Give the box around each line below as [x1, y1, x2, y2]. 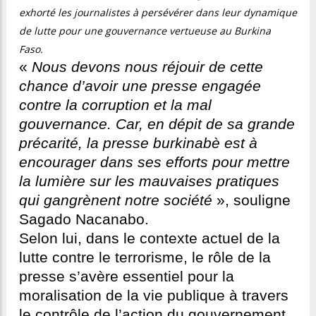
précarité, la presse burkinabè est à [19, 135, 257, 152]
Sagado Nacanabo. [19, 211, 149, 229]
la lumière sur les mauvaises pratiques [19, 173, 279, 190]
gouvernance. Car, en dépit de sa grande [19, 116, 295, 133]
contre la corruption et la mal [19, 97, 212, 114]
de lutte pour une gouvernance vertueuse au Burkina [19, 24, 271, 38]
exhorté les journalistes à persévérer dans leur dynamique [19, 6, 297, 20]
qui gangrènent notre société [19, 192, 212, 209]
